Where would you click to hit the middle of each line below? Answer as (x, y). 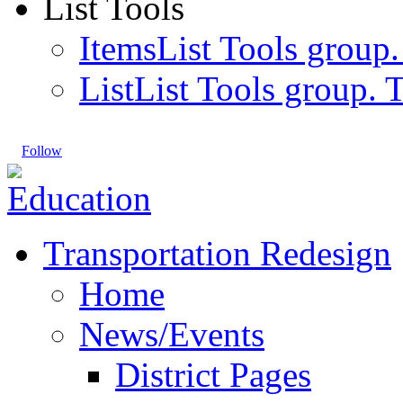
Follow (42, 151)
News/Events (172, 334)
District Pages (213, 375)
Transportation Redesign (217, 253)
